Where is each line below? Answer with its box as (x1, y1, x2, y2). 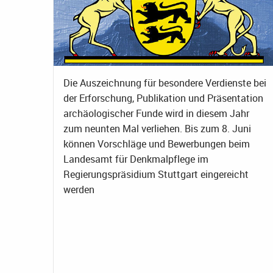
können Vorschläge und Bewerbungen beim (63, 137, 250, 151)
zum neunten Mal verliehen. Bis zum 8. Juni (63, 122, 251, 136)
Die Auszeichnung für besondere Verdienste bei (63, 76, 266, 90)
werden (63, 183, 94, 197)
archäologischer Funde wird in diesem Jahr (63, 107, 249, 121)
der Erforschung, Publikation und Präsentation (63, 91, 263, 105)
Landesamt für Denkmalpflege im (63, 152, 208, 166)
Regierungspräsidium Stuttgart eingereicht (63, 168, 249, 182)
